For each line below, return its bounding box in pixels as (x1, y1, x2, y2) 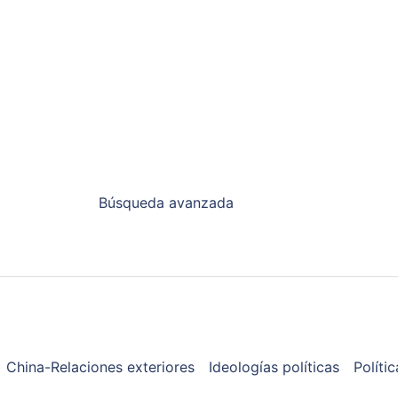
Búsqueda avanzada (99, 193, 235, 211)
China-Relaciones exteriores (5, 357, 195, 376)
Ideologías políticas (208, 357, 339, 376)
